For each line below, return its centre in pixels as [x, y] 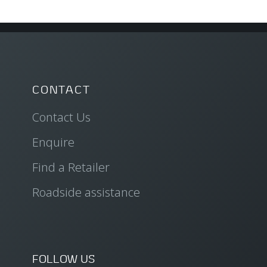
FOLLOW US [63, 258]
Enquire [53, 142]
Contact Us [61, 117]
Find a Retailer [71, 167]
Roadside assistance [86, 192]
